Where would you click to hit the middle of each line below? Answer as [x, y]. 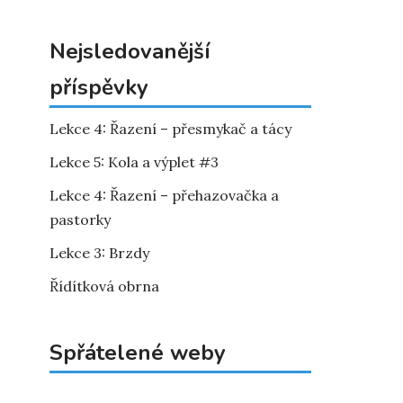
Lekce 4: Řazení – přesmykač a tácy [170, 129]
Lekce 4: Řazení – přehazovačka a [164, 195]
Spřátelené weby [138, 353]
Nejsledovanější [130, 51]
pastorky [80, 219]
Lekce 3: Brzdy [99, 253]
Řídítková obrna [104, 286]
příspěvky [99, 87]
